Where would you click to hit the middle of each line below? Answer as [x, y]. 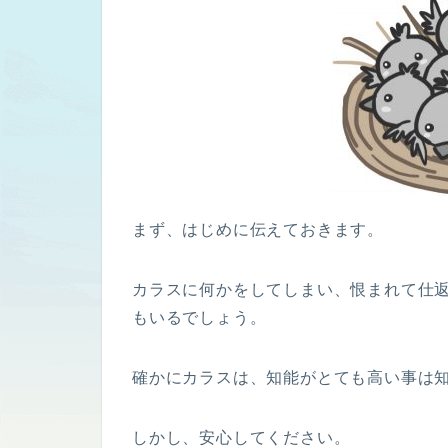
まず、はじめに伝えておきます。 [258, 229]
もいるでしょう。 [199, 317]
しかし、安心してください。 [241, 437]
